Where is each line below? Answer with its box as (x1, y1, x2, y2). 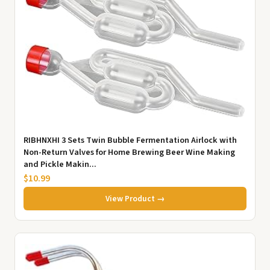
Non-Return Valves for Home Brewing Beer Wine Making (24, 145, 235, 159)
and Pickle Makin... (24, 157, 96, 171)
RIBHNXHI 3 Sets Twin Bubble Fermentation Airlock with (24, 133, 237, 146)
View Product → (105, 192, 165, 204)
